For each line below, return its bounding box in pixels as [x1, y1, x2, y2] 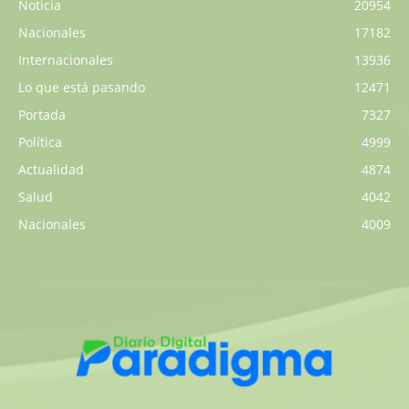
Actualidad [18, 161, 84, 179]
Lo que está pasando [18, 79, 145, 97]
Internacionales [18, 51, 113, 69]
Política [18, 133, 62, 152]
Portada [18, 106, 66, 124]
